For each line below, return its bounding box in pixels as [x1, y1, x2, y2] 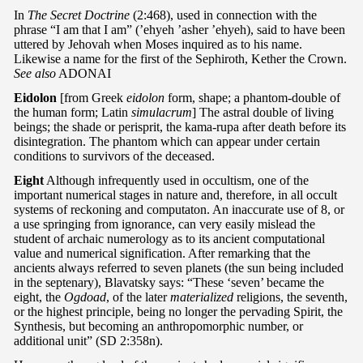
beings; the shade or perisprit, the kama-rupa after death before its [14, 119, 346, 134]
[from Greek [57, 90, 126, 105]
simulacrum [131, 105, 192, 119]
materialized [170, 289, 233, 304]
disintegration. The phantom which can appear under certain [14, 134, 320, 148]
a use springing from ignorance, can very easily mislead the [14, 216, 315, 231]
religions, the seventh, [233, 289, 348, 304]
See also [14, 66, 56, 80]
